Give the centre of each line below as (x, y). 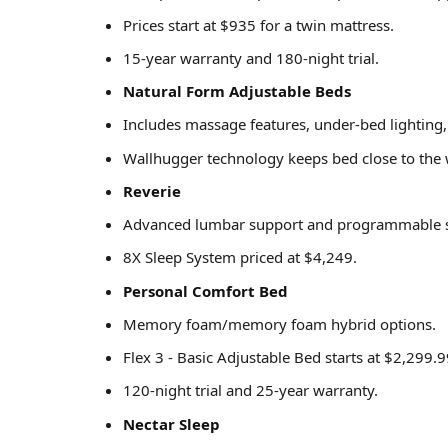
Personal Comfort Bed (205, 290)
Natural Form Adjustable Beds (237, 91)
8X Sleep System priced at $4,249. (240, 257)
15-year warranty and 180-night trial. (251, 57)
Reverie (152, 190)
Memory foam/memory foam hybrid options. (279, 323)
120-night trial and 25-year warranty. (250, 390)
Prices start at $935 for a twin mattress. (258, 24)
